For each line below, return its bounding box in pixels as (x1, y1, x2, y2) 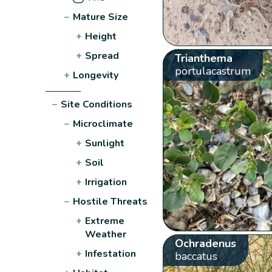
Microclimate (73, 117, 134, 131)
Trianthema (174, 50, 233, 66)
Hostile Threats (73, 194, 148, 208)
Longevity (73, 68, 119, 82)
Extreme (85, 214, 125, 228)
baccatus (174, 248, 217, 263)
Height (85, 29, 117, 43)
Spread (85, 49, 120, 63)
